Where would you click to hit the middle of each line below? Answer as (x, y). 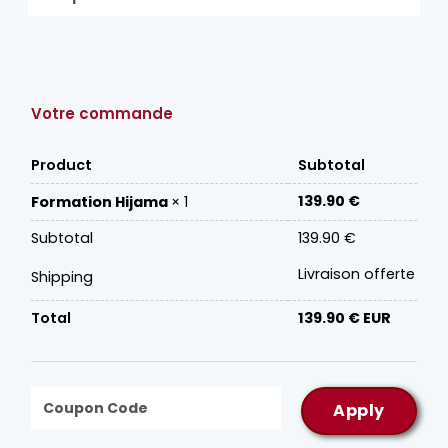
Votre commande (102, 114)
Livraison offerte (356, 274)
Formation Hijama (101, 201)
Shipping (62, 277)
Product (61, 165)
